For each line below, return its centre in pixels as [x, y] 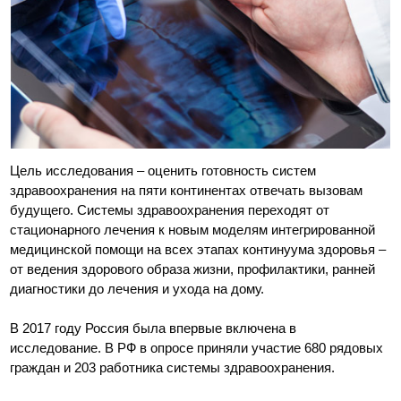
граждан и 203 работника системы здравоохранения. [173, 367]
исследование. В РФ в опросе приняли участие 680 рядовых [197, 347]
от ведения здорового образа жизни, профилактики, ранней [193, 269]
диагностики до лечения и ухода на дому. [137, 288]
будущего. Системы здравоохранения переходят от [170, 209]
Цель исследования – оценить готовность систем [163, 170]
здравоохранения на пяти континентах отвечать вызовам [187, 190]
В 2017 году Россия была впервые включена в [154, 328]
